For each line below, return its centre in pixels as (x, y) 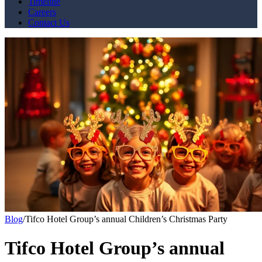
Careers (42, 12)
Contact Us (49, 22)
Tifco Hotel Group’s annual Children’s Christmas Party (126, 219)
